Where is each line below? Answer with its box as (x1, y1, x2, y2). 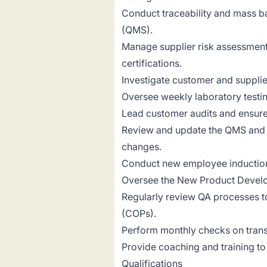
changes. (122, 141, 162, 153)
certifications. (122, 57, 182, 69)
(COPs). (122, 207, 156, 219)
